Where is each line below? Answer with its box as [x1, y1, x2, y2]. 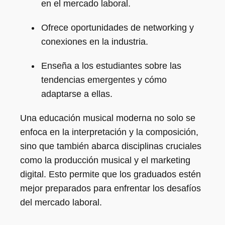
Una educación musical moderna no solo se [20, 113, 195, 123]
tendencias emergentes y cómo [41, 75, 167, 85]
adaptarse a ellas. [41, 89, 113, 99]
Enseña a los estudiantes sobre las [41, 61, 181, 71]
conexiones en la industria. [41, 37, 148, 47]
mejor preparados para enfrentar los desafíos [20, 183, 201, 193]
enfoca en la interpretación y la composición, [20, 127, 198, 137]
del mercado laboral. [20, 197, 102, 207]
